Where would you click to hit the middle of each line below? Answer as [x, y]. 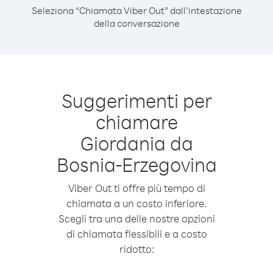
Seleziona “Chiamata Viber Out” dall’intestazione [136, 10]
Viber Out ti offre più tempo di [136, 188]
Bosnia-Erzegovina [136, 164]
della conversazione [136, 23]
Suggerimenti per [136, 100]
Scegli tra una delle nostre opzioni [136, 218]
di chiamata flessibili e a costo [136, 234]
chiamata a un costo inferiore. [136, 203]
